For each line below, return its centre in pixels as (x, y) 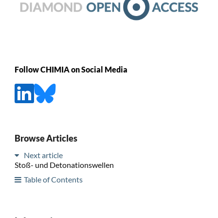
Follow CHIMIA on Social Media (71, 69)
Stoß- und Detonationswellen (64, 164)
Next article (43, 155)
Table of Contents (53, 179)
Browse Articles (46, 138)
